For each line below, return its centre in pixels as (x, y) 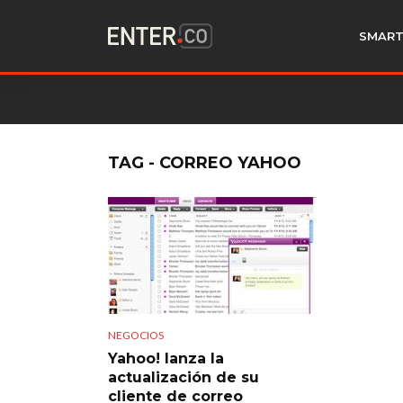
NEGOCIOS (136, 335)
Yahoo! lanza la (166, 358)
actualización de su (184, 377)
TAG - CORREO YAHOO (205, 163)
